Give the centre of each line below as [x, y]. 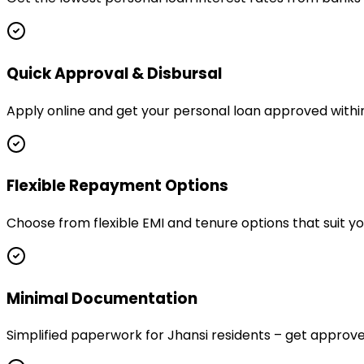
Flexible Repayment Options [117, 186]
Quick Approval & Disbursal [114, 73]
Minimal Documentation [102, 298]
